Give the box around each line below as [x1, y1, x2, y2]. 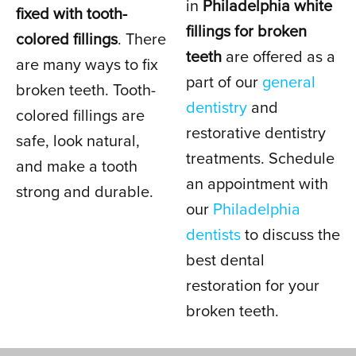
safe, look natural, [16, 132, 140, 151]
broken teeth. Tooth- [16, 81, 156, 100]
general [262, 73, 315, 92]
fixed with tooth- [16, 5, 127, 24]
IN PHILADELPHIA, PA [16, 43, 154, 60]
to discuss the [241, 226, 340, 245]
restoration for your [186, 277, 319, 296]
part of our [186, 73, 262, 92]
